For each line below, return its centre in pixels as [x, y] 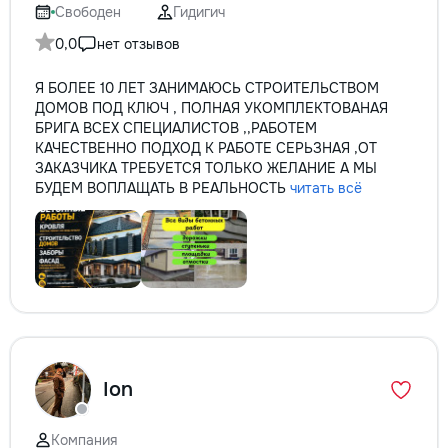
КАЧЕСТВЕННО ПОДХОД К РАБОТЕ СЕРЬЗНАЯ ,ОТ [206, 148]
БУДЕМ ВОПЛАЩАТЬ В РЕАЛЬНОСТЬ [162, 188]
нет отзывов [138, 44]
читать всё [326, 188]
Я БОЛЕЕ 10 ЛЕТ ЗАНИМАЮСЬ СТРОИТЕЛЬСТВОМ [207, 88]
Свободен [88, 12]
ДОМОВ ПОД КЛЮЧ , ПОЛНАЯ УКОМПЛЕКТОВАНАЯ [211, 108]
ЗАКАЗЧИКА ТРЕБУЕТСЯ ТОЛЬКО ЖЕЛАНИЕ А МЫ [206, 168]
